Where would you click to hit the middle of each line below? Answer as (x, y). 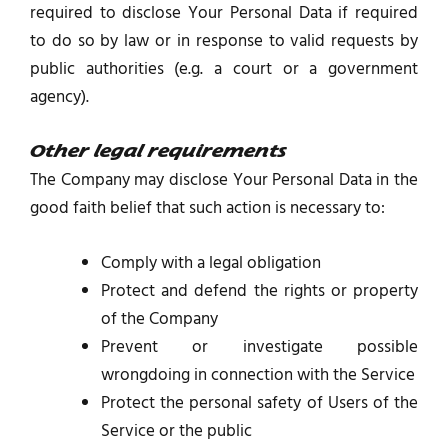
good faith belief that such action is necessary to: (207, 208)
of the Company (159, 320)
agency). (59, 97)
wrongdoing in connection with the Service (258, 376)
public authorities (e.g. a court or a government (224, 69)
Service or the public (176, 432)
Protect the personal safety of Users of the (259, 404)
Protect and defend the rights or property (259, 292)
